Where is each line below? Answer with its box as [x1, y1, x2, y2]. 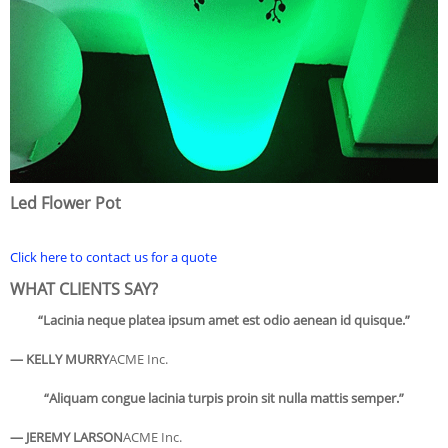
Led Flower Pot [10, 191, 121, 214]
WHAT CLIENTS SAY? [10, 277, 158, 300]
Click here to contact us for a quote [10, 247, 217, 266]
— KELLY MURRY [10, 349, 109, 368]
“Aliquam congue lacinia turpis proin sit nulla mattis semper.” [44, 388, 404, 407]
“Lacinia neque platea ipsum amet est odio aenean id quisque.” [38, 310, 410, 329]
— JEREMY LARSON [10, 427, 123, 446]
